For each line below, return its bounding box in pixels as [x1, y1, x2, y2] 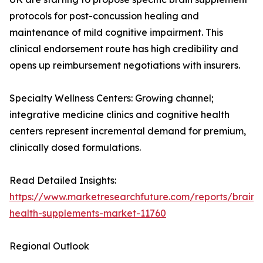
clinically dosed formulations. [9, 141, 141, 154]
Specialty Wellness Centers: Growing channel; [9, 92, 214, 104]
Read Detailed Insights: [9, 174, 116, 187]
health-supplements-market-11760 [9, 207, 166, 220]
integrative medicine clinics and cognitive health [9, 109, 230, 121]
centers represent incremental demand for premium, [9, 125, 246, 137]
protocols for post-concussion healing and [9, 10, 199, 22]
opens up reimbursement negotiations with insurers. [9, 59, 240, 72]
